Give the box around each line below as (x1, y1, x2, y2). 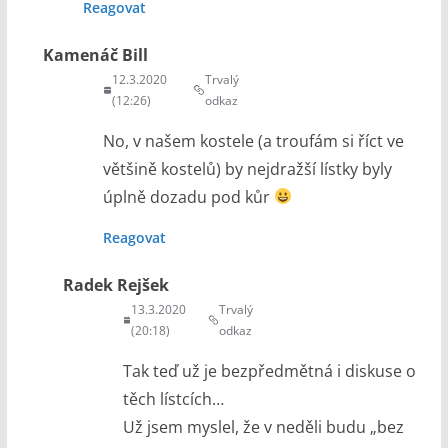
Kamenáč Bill (42, 43, 148, 66)
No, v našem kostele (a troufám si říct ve (102, 129, 404, 152)
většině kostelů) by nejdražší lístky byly (102, 157, 392, 180)
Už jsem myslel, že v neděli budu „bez (122, 415, 404, 438)
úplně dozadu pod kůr (102, 185, 274, 208)
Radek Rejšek (62, 273, 169, 296)
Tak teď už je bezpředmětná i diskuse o (122, 359, 416, 382)
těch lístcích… (122, 387, 224, 410)
